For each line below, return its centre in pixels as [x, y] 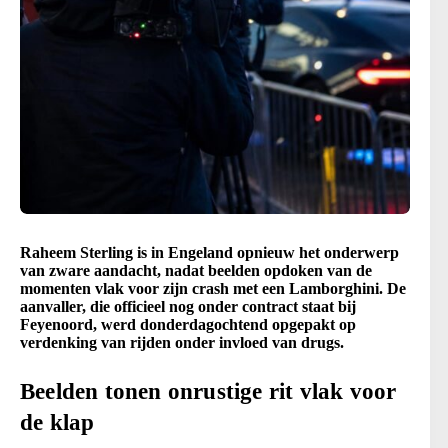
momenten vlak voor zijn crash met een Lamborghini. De [213, 289]
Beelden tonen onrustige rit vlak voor [208, 392]
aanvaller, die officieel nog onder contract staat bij [188, 307]
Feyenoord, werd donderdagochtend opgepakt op [188, 325]
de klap [57, 423]
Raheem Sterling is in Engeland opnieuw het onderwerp [209, 253]
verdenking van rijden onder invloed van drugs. [182, 343]
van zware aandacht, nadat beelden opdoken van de [196, 271]
